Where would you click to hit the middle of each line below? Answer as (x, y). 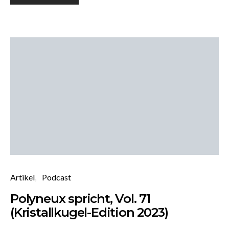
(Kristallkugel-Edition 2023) (89, 212)
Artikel (22, 177)
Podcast (56, 177)
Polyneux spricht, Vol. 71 (81, 198)
